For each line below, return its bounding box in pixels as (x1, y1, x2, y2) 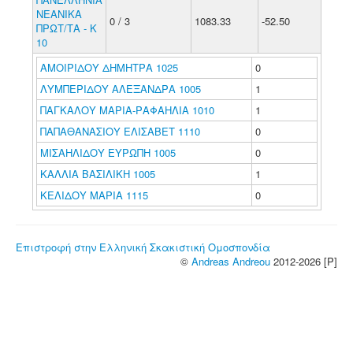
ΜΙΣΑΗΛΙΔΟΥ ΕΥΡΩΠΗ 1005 (39, 145, 176, 160)
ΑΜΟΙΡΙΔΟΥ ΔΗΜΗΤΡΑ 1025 (39, 60, 178, 75)
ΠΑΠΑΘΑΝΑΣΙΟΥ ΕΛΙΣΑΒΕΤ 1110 (39, 124, 200, 139)
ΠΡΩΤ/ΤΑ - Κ (35, 20, 97, 35)
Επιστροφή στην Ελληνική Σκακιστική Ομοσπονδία (16, 240, 270, 255)
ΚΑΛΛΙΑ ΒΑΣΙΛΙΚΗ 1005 (39, 166, 155, 181)
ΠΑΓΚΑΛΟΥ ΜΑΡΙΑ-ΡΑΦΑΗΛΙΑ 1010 (39, 102, 214, 117)
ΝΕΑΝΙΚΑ (35, 6, 82, 21)
